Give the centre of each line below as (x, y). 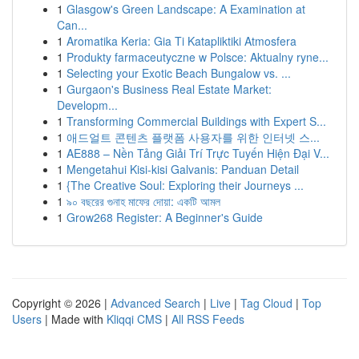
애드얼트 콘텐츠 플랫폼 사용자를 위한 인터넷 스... (193, 137)
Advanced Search (155, 303)
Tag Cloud (266, 303)
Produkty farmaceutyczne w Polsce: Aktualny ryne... (198, 57)
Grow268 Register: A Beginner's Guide (165, 217)
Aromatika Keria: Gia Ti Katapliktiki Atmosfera (182, 41)
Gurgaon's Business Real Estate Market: (169, 89)
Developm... (87, 105)
